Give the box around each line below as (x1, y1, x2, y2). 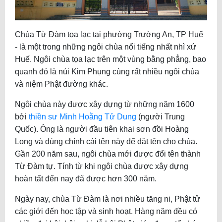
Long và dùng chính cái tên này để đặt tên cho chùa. (15, 137, 197, 146)
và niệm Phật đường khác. (15, 80, 108, 89)
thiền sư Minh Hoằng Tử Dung (29, 112, 136, 121)
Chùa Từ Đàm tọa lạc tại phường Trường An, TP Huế (15, 30, 203, 39)
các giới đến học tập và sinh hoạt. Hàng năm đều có (15, 207, 197, 216)
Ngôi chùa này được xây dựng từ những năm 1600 (15, 100, 194, 109)
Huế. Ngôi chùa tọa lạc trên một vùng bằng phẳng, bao (15, 55, 206, 64)
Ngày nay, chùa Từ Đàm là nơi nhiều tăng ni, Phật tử (15, 195, 200, 204)
